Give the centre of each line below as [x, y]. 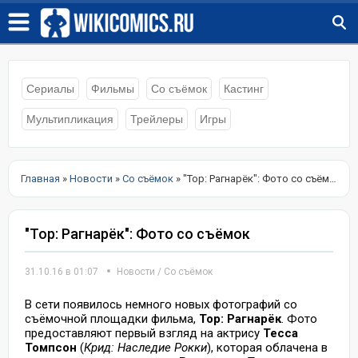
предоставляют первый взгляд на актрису [144, 333]
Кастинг [244, 89]
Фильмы [113, 89]
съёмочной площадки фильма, [112, 319]
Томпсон [52, 348]
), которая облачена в [267, 348]
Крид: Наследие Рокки [145, 348]
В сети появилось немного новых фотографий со [161, 304]
